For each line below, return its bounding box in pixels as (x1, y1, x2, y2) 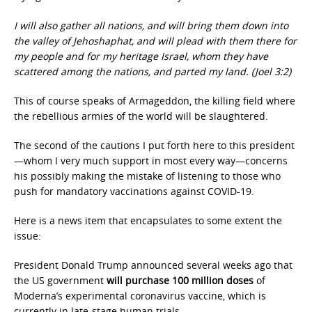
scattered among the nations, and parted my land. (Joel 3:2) (14, 65, 291, 78)
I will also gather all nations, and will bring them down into (14, 19, 288, 32)
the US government (14, 274, 107, 287)
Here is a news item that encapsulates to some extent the (14, 214, 282, 227)
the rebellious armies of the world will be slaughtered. (14, 109, 268, 123)
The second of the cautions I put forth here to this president (14, 139, 295, 152)
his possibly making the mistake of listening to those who (14, 169, 281, 182)
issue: (14, 229, 41, 242)
